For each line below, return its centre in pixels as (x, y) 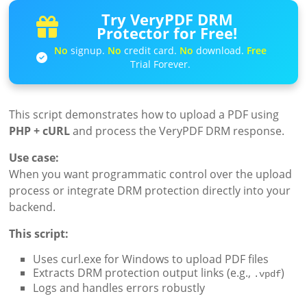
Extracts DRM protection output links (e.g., (144, 273)
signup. (88, 50)
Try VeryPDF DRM (167, 20)
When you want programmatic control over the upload (151, 174)
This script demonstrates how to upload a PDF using (144, 115)
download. (220, 50)
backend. (33, 207)
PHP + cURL (40, 131)
